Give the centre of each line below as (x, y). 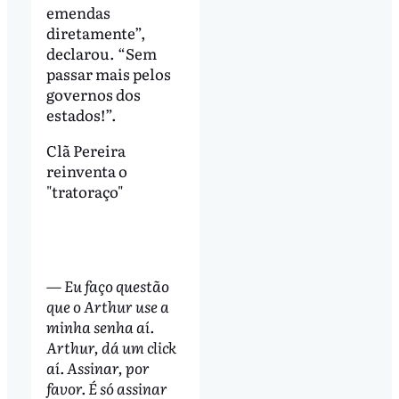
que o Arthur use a (107, 306)
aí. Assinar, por (98, 368)
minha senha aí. (100, 327)
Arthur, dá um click (111, 347)
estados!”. (81, 114)
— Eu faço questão (107, 286)
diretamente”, (96, 32)
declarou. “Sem (101, 53)
